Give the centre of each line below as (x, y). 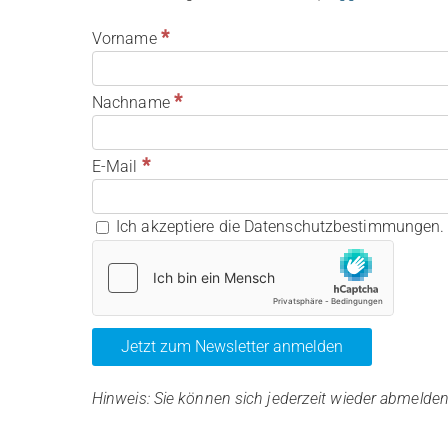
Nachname (132, 102)
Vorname (126, 38)
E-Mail (116, 166)
